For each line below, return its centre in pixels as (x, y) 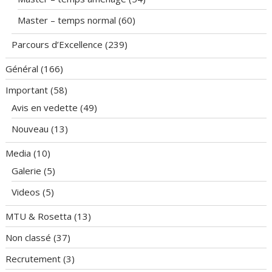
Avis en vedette (45, 108)
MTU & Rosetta (39, 216)
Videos (26, 192)
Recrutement (33, 259)
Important (27, 90)
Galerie (27, 171)
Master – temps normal (67, 20)
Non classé (29, 238)
